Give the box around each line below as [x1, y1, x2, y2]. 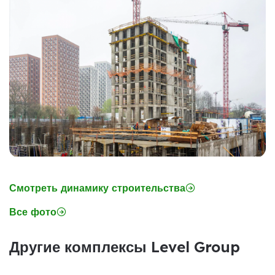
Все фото [9, 205, 56, 218]
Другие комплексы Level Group [9, 237, 240, 256]
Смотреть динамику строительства [9, 181, 185, 194]
